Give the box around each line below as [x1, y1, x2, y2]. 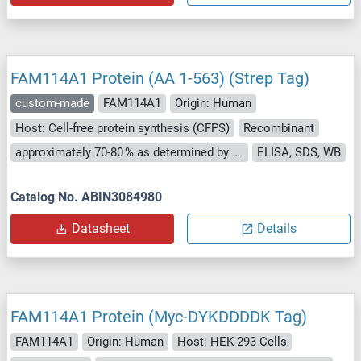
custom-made [15, 96, 89, 111]
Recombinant [243, 120, 314, 135]
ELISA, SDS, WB [257, 145, 342, 160]
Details [257, 220, 297, 236]
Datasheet [71, 220, 130, 236]
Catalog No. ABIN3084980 [10, 189, 162, 205]
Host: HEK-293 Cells [177, 334, 287, 349]
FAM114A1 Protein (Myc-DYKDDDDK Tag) [10, 306, 307, 326]
